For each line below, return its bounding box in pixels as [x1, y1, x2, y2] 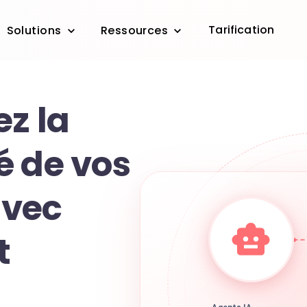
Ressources [100, 23, 169, 39]
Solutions [6, 23, 62, 39]
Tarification [208, 22, 275, 38]
